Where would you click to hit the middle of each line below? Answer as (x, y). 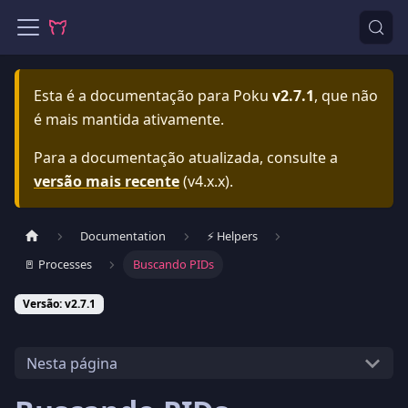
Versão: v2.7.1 (59, 304)
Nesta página (71, 363)
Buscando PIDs (173, 265)
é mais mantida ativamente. (129, 119)
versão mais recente (107, 181)
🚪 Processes (58, 265)
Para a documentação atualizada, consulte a (186, 158)
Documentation (123, 236)
